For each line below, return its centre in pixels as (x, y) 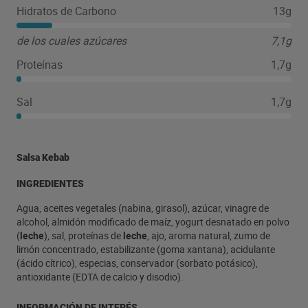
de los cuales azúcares (71, 41)
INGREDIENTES (50, 184)
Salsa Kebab (43, 157)
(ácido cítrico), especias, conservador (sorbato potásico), (137, 263)
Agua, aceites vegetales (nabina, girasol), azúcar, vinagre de (143, 208)
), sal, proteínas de (84, 235)
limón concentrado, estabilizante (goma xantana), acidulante (146, 249)
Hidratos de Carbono (66, 11)
